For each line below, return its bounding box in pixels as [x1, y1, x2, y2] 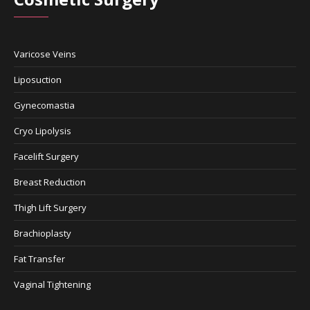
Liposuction [14, 73, 62, 86]
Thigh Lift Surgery [14, 201, 87, 214]
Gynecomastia [14, 98, 75, 111]
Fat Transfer [14, 252, 66, 265]
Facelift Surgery [14, 149, 80, 163]
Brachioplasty [14, 226, 72, 239]
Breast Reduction [14, 175, 86, 188]
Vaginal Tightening [14, 277, 91, 291]
